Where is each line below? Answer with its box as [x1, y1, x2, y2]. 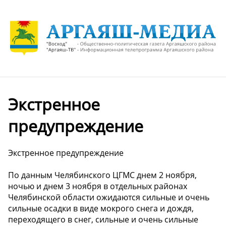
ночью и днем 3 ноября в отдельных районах [8, 181, 187, 192]
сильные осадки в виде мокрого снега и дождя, [8, 203, 194, 214]
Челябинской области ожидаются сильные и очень [8, 192, 209, 203]
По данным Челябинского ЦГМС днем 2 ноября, [8, 169, 197, 181]
